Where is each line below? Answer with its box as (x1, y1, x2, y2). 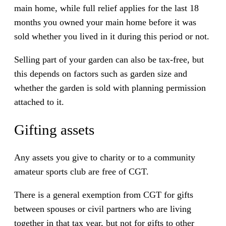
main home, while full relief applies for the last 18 (14, 3, 199, 13)
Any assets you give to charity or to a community (14, 152, 195, 162)
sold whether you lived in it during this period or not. (14, 31, 209, 41)
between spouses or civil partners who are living (14, 203, 191, 214)
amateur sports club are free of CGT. (14, 166, 149, 177)
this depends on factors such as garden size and (14, 68, 187, 79)
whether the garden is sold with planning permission (14, 82, 206, 93)
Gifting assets (14, 121, 94, 138)
